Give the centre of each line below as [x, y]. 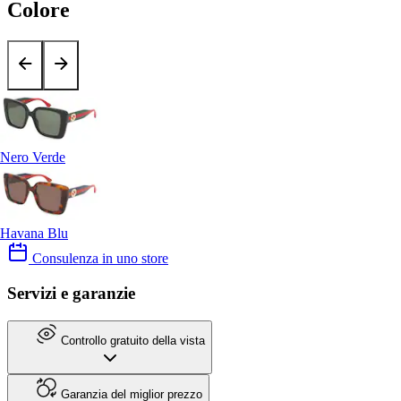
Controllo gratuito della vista [131, 340]
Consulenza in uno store [98, 259]
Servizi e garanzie [71, 294]
